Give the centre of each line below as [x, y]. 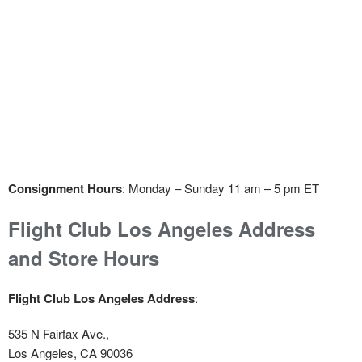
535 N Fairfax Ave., [59, 333]
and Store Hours [84, 257]
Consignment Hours [65, 188]
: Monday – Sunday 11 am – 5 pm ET [221, 187]
